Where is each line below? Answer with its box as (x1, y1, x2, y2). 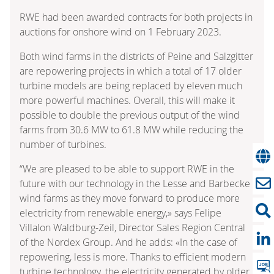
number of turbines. (20, 137, 106, 151)
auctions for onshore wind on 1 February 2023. (20, 24, 226, 39)
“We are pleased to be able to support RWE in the (20, 161, 234, 176)
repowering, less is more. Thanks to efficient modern (20, 250, 246, 264)
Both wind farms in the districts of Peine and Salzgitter (20, 49, 253, 63)
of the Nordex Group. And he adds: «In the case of (20, 235, 237, 249)
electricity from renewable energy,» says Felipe (20, 206, 221, 220)
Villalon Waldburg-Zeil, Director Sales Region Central (20, 220, 245, 234)
